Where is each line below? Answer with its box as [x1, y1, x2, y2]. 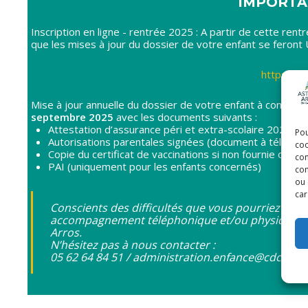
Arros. [50, 225, 82, 241]
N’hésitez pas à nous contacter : [50, 237, 215, 253]
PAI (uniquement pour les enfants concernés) [48, 159, 261, 174]
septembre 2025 [31, 110, 113, 124]
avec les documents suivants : [113, 110, 257, 124]
